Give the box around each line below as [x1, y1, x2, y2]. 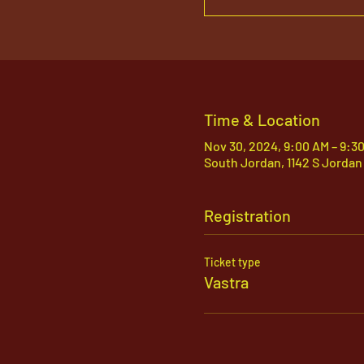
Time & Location [203, 110, 320, 129]
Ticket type [203, 255, 261, 269]
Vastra [203, 272, 249, 292]
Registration [203, 206, 291, 225]
